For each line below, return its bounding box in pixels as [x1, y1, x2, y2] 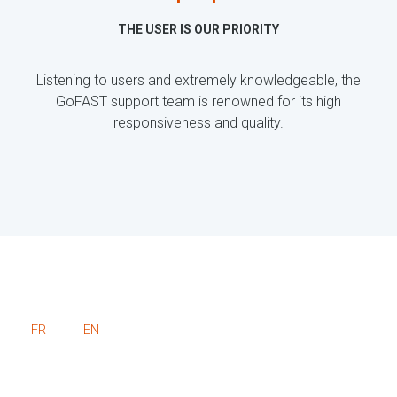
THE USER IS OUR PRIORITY [118, 22, 279, 37]
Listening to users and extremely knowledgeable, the [36, 72, 361, 90]
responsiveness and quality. [113, 114, 284, 132]
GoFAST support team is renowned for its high [56, 93, 341, 111]
